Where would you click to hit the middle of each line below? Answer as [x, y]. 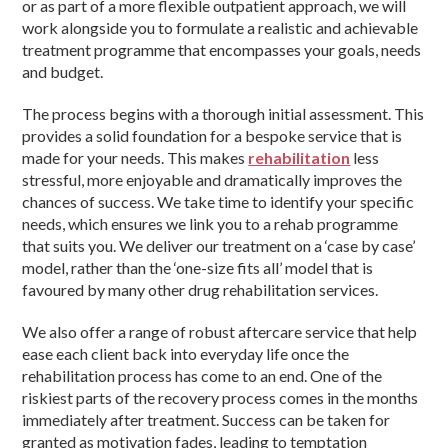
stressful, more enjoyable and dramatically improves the [212, 180]
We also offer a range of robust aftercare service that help [220, 332]
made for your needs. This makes [135, 158]
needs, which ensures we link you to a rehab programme [210, 224]
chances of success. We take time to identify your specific [218, 202]
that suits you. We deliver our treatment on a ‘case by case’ [219, 246]
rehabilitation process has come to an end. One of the [202, 376]
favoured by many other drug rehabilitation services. [200, 290]
